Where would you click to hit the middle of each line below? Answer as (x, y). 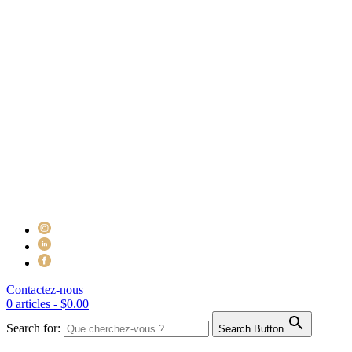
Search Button (251, 329)
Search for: (33, 328)
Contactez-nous (45, 290)
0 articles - (33, 304)
